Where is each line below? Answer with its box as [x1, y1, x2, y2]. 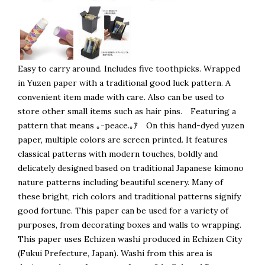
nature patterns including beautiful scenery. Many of [18, 177, 223, 188]
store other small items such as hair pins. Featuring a [18, 106, 236, 117]
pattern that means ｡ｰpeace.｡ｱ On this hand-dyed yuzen [18, 120, 244, 131]
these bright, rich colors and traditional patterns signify [18, 191, 241, 202]
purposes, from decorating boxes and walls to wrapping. [18, 219, 241, 230]
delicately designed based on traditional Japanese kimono [18, 163, 244, 173]
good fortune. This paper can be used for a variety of [18, 205, 228, 216]
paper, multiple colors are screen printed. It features [18, 134, 228, 145]
